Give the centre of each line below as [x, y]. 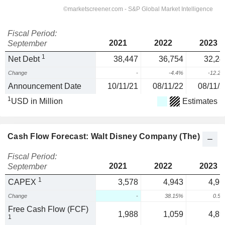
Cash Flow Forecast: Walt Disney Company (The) [104, 136]
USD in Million [37, 101]
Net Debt [25, 59]
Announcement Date [45, 86]
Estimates [200, 101]
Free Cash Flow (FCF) [48, 209]
